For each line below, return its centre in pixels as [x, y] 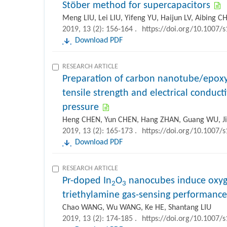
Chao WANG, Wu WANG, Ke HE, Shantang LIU [137, 208]
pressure [81, 107]
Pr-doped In [87, 181]
